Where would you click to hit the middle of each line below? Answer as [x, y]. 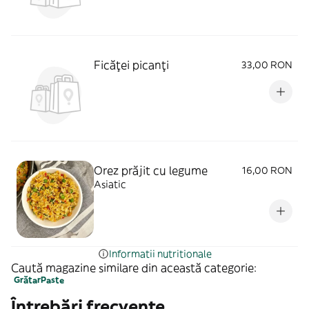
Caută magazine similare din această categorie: [134, 268]
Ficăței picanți [131, 65]
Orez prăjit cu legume [151, 170]
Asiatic [110, 184]
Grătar [27, 280]
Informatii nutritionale [160, 254]
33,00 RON [267, 65]
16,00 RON [267, 170]
